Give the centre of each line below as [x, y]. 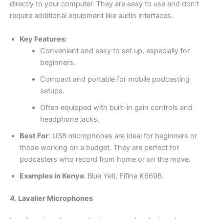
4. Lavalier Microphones [51, 198]
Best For [34, 136]
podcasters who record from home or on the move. [105, 159]
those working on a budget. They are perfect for [99, 147]
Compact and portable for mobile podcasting [115, 79]
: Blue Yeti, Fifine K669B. [124, 176]
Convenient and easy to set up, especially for [115, 51]
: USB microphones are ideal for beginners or [123, 136]
